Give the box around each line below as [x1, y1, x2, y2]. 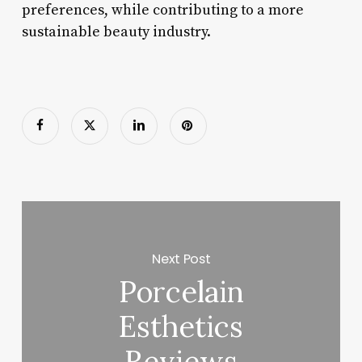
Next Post [152, 249, 211, 268]
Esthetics [119, 308, 244, 346]
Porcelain [118, 273, 244, 311]
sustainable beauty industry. [21, 22, 211, 41]
